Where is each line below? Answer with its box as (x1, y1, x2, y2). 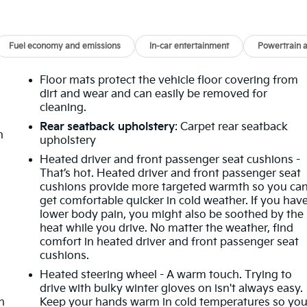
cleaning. (40, 101, 87, 114)
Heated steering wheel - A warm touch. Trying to (40, 268, 293, 282)
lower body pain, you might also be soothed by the (40, 208, 304, 221)
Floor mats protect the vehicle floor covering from (40, 73, 299, 87)
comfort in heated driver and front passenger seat (40, 235, 299, 249)
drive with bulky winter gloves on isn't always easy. (40, 282, 304, 295)
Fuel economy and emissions (9, 40, 121, 51)
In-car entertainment (149, 40, 230, 51)
